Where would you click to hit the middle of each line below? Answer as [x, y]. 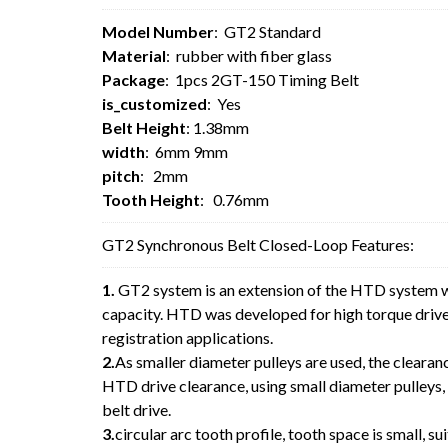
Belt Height [144, 127]
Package [133, 79]
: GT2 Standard [267, 31]
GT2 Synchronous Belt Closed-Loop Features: [258, 244]
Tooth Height [151, 199]
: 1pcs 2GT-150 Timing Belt [262, 79]
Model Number [158, 31]
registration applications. [187, 337]
